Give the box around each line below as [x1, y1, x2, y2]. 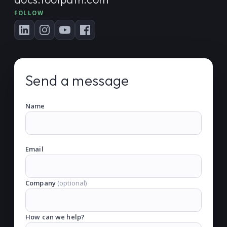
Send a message [25, 71, 129, 89]
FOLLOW [14, 9, 44, 17]
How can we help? [25, 212, 85, 221]
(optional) [55, 178, 87, 187]
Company [25, 178, 56, 187]
